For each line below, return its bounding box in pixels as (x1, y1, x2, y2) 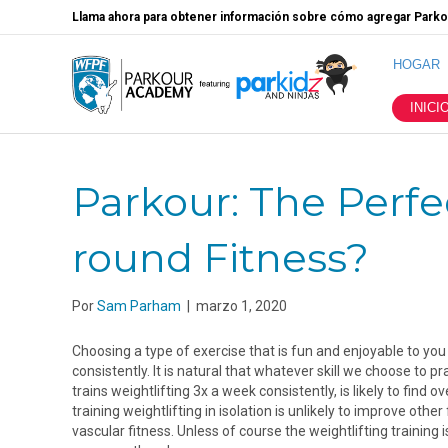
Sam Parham (97, 298, 181, 314)
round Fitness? (72, 233, 369, 282)
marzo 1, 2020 (196, 298, 287, 314)
